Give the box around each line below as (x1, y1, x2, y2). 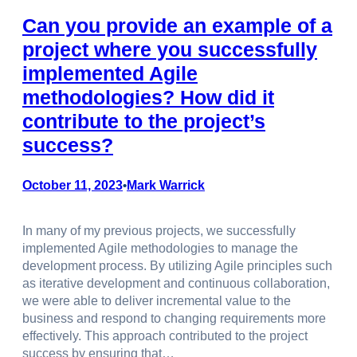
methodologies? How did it (22, 86, 274, 109)
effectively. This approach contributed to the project (22, 328, 308, 343)
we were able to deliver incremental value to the (22, 293, 291, 308)
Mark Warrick (127, 178, 205, 192)
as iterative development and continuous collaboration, (22, 276, 330, 290)
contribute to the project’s (22, 110, 265, 133)
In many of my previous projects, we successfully (22, 223, 296, 237)
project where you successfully (22, 38, 317, 61)
